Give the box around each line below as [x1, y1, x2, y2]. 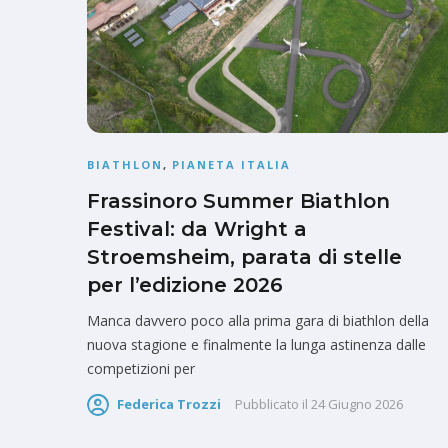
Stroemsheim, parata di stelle [87, 245, 402, 270]
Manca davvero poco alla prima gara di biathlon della [87, 311, 429, 331]
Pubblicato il [235, 395, 308, 414]
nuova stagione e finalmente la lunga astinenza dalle [87, 335, 426, 355]
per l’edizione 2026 [87, 273, 283, 298]
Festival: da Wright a [87, 217, 307, 242]
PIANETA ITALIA [172, 157, 291, 173]
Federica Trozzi [117, 395, 221, 414]
